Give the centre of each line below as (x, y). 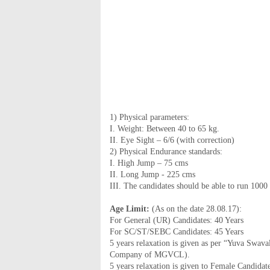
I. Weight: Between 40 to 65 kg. (165, 129)
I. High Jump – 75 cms (149, 163)
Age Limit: (131, 209)
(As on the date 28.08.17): (197, 209)
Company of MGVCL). (150, 255)
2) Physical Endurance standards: (166, 152)
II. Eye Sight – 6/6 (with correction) (172, 140)
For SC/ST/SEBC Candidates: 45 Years (177, 232)
